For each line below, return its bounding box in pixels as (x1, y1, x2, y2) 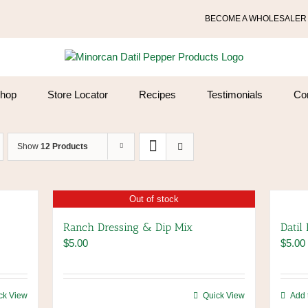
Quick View (202, 291, 245, 300)
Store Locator (47, 88, 108, 100)
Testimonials (207, 88, 263, 100)
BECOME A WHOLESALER (205, 14, 307, 23)
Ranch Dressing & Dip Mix (63, 221, 192, 234)
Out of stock (129, 193, 179, 204)
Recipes (139, 88, 176, 100)
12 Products (41, 142, 88, 151)
